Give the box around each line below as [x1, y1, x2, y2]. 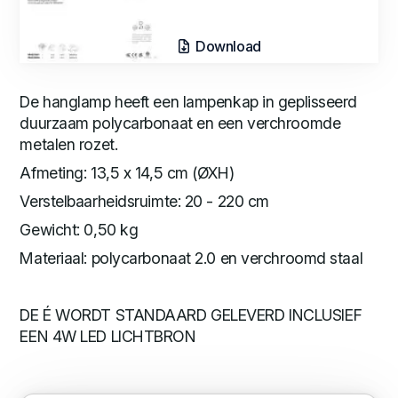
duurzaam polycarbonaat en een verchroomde [20, 114, 341, 133]
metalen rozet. [20, 135, 118, 155]
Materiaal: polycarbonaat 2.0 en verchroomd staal [20, 249, 363, 268]
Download [192, 37, 261, 56]
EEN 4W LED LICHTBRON [20, 327, 196, 346]
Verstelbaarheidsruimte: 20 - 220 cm [20, 192, 269, 211]
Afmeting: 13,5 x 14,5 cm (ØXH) [20, 163, 235, 183]
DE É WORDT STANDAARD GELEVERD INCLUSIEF [20, 306, 362, 325]
